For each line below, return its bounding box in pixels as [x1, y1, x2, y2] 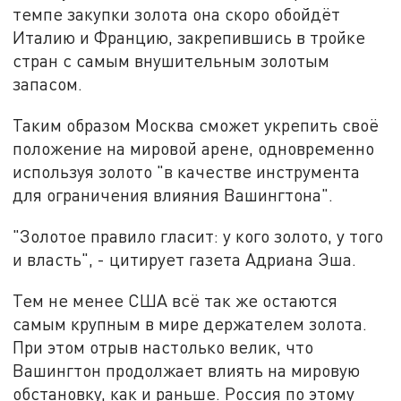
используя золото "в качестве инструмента [13, 161, 361, 183]
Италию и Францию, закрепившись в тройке [13, 27, 366, 48]
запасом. [13, 73, 83, 95]
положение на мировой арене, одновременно [13, 138, 375, 159]
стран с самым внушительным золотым [13, 50, 330, 72]
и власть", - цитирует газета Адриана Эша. [13, 248, 357, 269]
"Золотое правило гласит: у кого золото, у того [13, 225, 384, 246]
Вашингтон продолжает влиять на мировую [13, 359, 361, 380]
